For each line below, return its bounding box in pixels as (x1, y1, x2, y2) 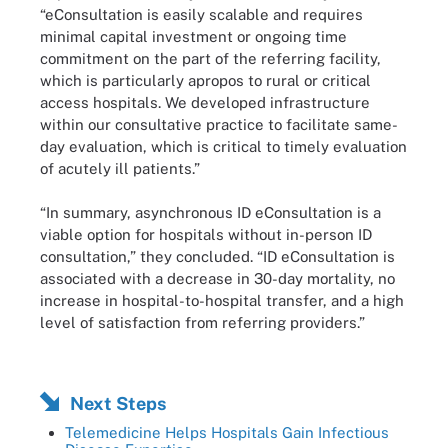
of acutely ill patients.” (40, 159, 200, 177)
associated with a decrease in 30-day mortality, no (40, 270, 395, 287)
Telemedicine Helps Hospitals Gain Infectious (65, 423, 389, 441)
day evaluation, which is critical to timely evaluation (40, 137, 407, 155)
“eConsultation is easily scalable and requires (40, 5, 363, 23)
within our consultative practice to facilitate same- (40, 115, 398, 133)
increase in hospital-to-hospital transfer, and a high (40, 292, 404, 309)
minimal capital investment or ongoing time (40, 27, 347, 45)
